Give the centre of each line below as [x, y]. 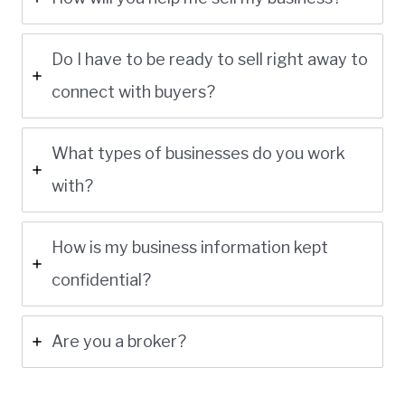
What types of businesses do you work [198, 153]
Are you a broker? [119, 341]
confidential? [101, 279]
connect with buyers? [133, 91]
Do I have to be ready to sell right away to [210, 59]
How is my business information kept [190, 247]
